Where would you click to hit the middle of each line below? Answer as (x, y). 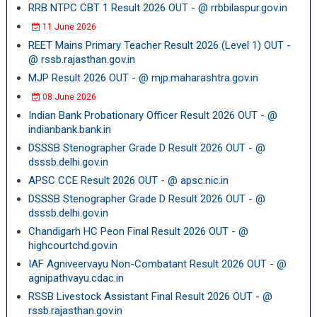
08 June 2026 (68, 97)
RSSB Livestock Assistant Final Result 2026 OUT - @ (150, 296)
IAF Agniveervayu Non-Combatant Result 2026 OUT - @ (157, 264)
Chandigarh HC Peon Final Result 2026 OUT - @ (138, 231)
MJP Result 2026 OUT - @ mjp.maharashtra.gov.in (143, 78)
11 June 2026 (68, 27)
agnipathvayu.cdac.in (76, 278)
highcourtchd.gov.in (73, 246)
